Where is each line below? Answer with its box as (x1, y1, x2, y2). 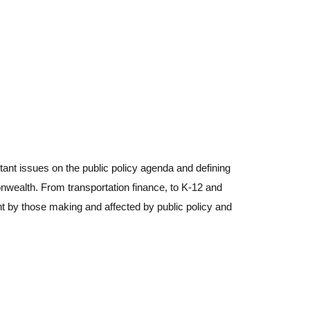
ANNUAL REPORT (179, 194, 262, 208)
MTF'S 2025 (179, 181, 232, 195)
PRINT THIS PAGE (179, 146, 265, 160)
